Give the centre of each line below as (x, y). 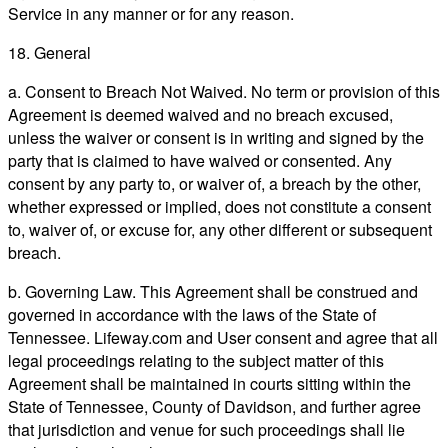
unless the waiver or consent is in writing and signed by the (216, 137)
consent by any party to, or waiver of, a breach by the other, (214, 183)
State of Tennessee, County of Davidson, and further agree (214, 406)
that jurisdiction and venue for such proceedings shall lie (206, 429)
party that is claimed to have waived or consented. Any (200, 160)
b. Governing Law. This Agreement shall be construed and (213, 291)
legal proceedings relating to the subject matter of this (196, 360)
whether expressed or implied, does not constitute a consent (219, 206)
